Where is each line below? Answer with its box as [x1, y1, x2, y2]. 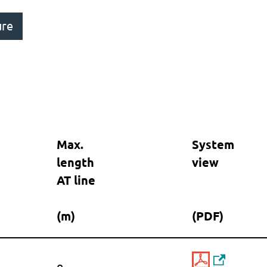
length [57, 155, 94, 169]
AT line [57, 173, 95, 187]
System [192, 137, 234, 151]
